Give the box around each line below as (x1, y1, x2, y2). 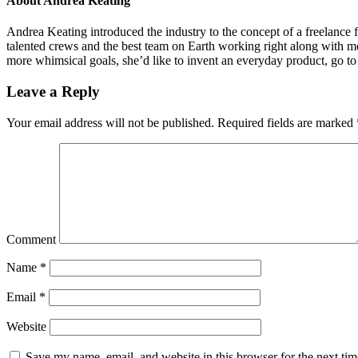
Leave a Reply (6, 82, 100, 100)
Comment (6, 232, 56, 246)
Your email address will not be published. (6, 115, 214, 129)
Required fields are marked (214, 115, 356, 129)
